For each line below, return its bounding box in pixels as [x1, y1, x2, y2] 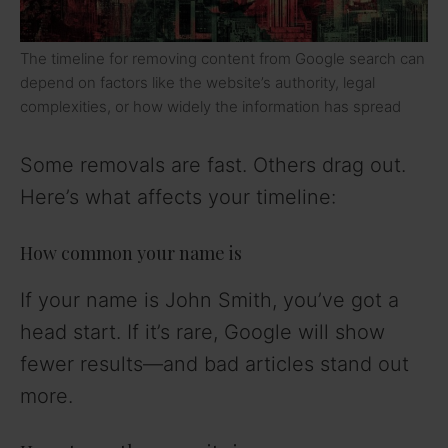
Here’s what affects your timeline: [20, 184, 336, 209]
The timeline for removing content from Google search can [20, 48, 425, 68]
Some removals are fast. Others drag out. [20, 152, 406, 177]
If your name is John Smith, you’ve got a [20, 287, 399, 312]
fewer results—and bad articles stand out [20, 351, 409, 376]
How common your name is [20, 240, 242, 265]
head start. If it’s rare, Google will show [20, 319, 385, 344]
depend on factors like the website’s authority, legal [20, 72, 375, 92]
